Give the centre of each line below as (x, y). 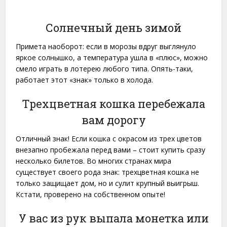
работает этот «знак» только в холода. (85, 80)
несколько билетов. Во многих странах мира (94, 161)
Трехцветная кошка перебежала (113, 103)
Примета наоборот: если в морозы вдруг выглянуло (106, 46)
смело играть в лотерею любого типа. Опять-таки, (105, 68)
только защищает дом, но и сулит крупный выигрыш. (108, 183)
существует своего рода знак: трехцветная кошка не (108, 172)
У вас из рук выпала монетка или (113, 218)
